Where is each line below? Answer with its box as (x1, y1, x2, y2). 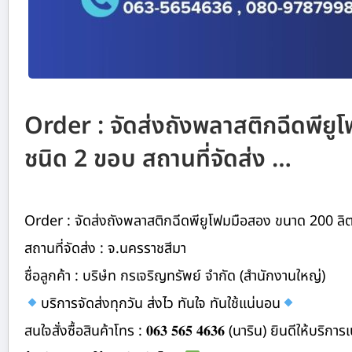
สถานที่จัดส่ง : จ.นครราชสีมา (24, 237, 186, 259)
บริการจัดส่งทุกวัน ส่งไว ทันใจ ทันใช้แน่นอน (40, 292, 280, 314)
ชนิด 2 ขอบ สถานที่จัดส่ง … (24, 141, 291, 178)
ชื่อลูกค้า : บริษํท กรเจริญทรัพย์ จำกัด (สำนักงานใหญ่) (24, 265, 325, 287)
